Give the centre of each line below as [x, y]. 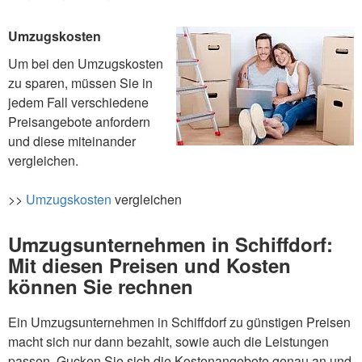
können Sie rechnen [101, 286]
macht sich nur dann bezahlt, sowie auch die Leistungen [168, 341]
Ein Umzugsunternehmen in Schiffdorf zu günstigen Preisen [179, 322]
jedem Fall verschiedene [78, 103]
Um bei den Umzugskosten [86, 64]
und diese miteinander [72, 141]
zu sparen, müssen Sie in [80, 83]
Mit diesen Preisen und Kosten [149, 265]
